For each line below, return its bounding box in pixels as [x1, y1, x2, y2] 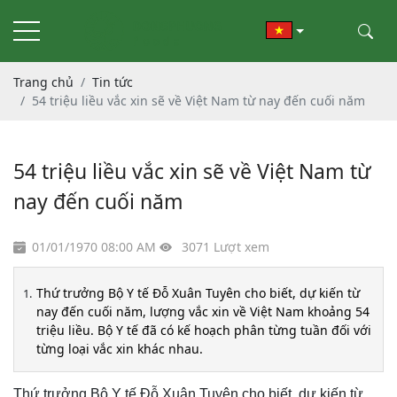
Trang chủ [13, 74, 74, 90]
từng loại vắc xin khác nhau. [36, 340, 203, 357]
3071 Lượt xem [178, 238, 269, 255]
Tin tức [92, 74, 133, 90]
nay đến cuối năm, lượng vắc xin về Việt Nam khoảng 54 [36, 303, 370, 320]
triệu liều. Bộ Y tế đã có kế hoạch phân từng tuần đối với [36, 322, 371, 339]
